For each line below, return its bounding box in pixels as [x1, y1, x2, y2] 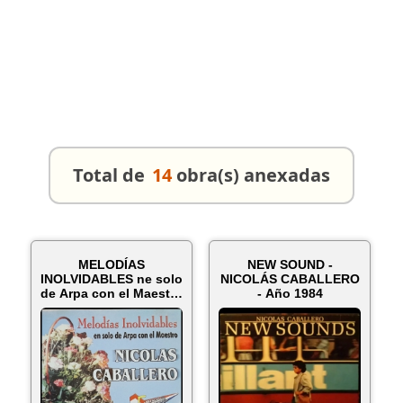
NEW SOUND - [246, 257, 333, 272]
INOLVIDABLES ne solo [40, 272, 183, 286]
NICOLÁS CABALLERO [219, 272, 360, 286]
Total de [73, 163, 145, 187]
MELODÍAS [78, 257, 145, 272]
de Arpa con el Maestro [40, 286, 183, 300]
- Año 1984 [256, 286, 323, 300]
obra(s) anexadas [176, 163, 330, 187]
